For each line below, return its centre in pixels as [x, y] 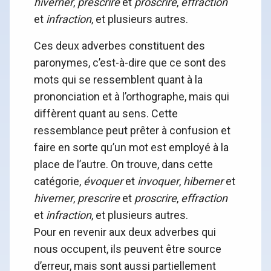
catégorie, [59, 181]
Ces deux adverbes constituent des [119, 46]
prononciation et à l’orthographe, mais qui [132, 97]
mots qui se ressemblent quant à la [118, 80]
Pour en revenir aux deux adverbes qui [125, 232]
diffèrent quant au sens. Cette [106, 114]
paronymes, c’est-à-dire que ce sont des [130, 63]
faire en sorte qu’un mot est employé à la [131, 148]
